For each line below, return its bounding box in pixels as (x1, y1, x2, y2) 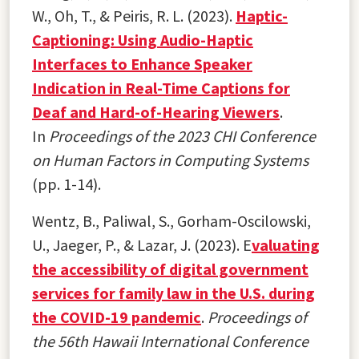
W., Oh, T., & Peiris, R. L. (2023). (32, 5, 236, 26)
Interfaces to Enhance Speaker (32, 53, 252, 74)
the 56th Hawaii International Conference (32, 330, 309, 351)
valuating (252, 234, 320, 255)
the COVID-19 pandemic (32, 306, 201, 327)
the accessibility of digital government (32, 258, 309, 279)
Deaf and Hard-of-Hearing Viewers (32, 101, 280, 122)
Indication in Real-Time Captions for (32, 77, 290, 98)
